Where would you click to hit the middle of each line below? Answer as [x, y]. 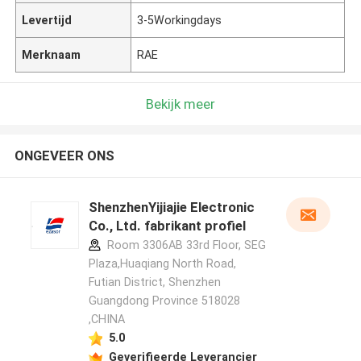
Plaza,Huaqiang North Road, [162, 264]
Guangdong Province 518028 [164, 301]
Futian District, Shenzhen [154, 282]
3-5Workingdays [180, 20]
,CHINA [106, 320]
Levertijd [47, 20]
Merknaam [52, 54]
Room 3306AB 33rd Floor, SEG [185, 245]
